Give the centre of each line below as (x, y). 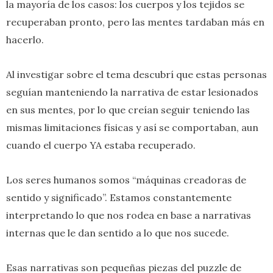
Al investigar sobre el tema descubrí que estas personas (136, 74)
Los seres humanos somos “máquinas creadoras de (126, 179)
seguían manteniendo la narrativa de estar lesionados (132, 92)
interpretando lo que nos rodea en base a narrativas (129, 215)
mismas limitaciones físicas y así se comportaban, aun (132, 127)
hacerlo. (26, 39)
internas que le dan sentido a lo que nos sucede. (119, 232)
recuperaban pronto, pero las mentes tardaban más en (135, 22)
